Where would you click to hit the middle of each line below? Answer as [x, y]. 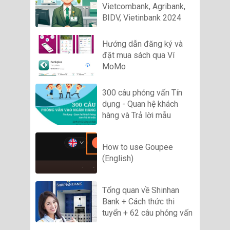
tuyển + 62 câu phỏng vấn [147, 213]
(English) [118, 158]
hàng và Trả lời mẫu [137, 115]
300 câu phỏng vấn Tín [142, 92]
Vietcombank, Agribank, [144, 6]
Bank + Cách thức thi [138, 201]
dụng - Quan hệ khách [140, 104]
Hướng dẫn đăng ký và [142, 44]
